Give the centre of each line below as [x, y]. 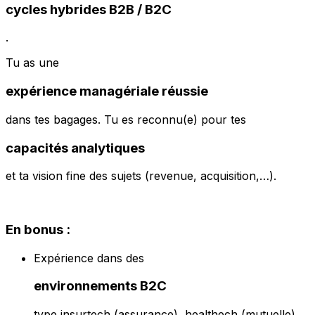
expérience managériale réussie [107, 91]
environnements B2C [100, 286]
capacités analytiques [75, 148]
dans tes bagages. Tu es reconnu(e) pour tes [126, 119]
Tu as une [32, 63]
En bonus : [38, 229]
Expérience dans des [89, 258]
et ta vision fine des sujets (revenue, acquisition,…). [141, 176]
